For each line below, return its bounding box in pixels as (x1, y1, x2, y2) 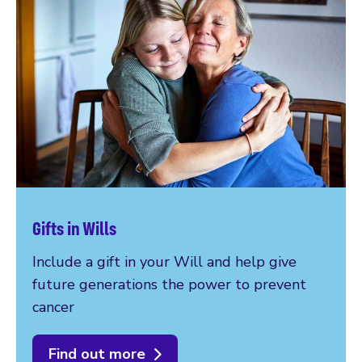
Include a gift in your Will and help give (32, 252, 297, 272)
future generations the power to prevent (32, 275, 306, 295)
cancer (32, 297, 74, 318)
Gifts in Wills (32, 216, 116, 241)
